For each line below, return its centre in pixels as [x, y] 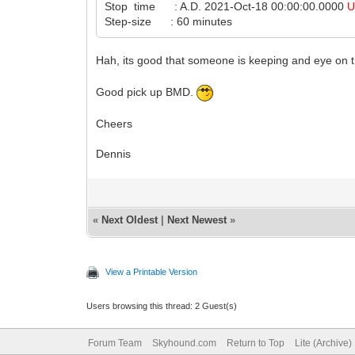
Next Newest [197, 219]
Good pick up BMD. [147, 92]
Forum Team [115, 343]
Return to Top [255, 343]
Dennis [114, 153]
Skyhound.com [184, 343]
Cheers [115, 123]
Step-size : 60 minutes [169, 21]
